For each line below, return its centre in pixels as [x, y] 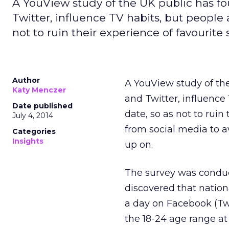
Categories [34, 131]
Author [26, 80]
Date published [42, 106]
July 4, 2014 [33, 116]
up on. [139, 145]
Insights [28, 141]
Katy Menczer [39, 90]
